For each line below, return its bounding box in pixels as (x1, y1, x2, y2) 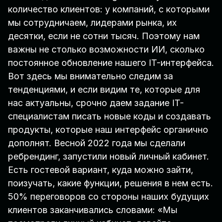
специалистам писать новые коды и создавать (8, 111, 211, 122)
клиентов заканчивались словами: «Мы (8, 205, 177, 216)
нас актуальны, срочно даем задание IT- (8, 98, 184, 109)
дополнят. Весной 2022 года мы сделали (8, 138, 185, 149)
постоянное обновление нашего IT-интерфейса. (8, 57, 214, 68)
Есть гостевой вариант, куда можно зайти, (8, 165, 193, 175)
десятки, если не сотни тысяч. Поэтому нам (8, 31, 200, 42)
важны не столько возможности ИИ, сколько (8, 44, 205, 55)
